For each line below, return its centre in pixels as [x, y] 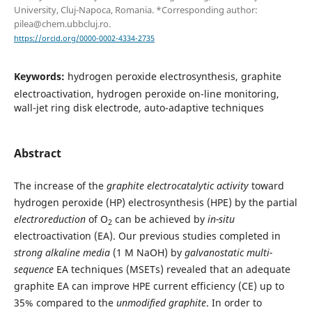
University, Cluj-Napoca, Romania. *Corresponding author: [135, 10]
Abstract [37, 154]
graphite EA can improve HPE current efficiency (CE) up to [149, 286]
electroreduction [49, 219]
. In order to [234, 303]
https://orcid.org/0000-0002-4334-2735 [84, 39]
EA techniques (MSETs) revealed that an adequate [172, 270]
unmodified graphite [161, 303]
